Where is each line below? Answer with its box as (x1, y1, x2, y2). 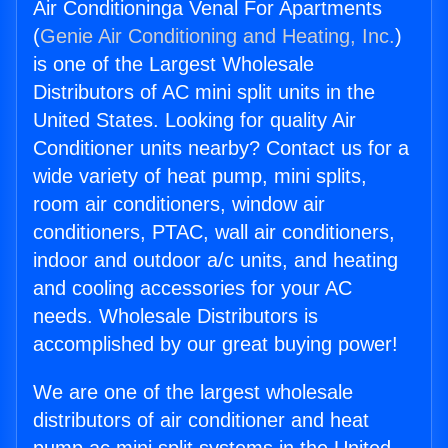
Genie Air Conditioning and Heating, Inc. (40, 25, 395, 48)
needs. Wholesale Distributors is (33, 305, 318, 328)
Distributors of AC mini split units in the (33, 81, 375, 104)
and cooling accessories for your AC (33, 277, 352, 300)
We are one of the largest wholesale (33, 381, 353, 404)
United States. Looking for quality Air (33, 109, 356, 132)
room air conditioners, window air (33, 193, 325, 216)
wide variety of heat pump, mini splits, (33, 165, 367, 188)
